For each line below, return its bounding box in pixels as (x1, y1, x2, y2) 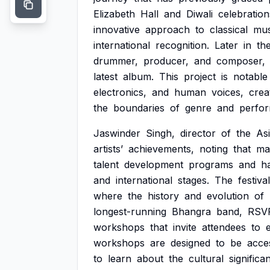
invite (173, 221, 196, 233)
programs (189, 159, 233, 171)
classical (210, 24, 248, 36)
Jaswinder (93, 127, 140, 139)
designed (171, 237, 210, 249)
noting (199, 143, 228, 155)
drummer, (93, 55, 138, 67)
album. (123, 71, 154, 83)
